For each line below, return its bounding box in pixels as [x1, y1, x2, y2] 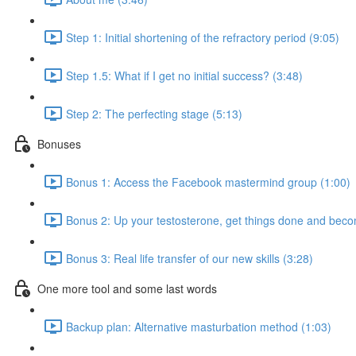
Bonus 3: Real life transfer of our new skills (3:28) [66, 250, 313, 266]
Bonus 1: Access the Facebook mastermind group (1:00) [66, 173, 350, 190]
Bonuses [37, 135, 81, 152]
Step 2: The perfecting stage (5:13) [66, 105, 242, 122]
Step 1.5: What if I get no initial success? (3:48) [66, 67, 303, 83]
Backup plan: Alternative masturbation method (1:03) [66, 318, 331, 335]
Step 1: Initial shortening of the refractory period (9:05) [66, 29, 339, 45]
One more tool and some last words [37, 280, 217, 296]
